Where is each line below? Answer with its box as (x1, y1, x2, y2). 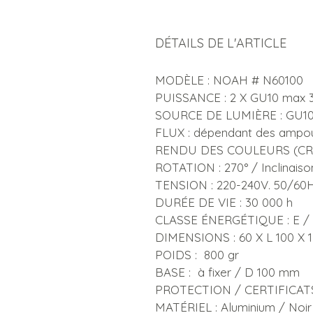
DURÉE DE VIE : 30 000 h (155, 195, 293, 210)
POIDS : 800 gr (155, 247, 239, 262)
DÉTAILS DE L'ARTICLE (155, 35, 286, 51)
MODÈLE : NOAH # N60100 (155, 73, 303, 87)
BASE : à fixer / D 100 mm (155, 265, 300, 279)
